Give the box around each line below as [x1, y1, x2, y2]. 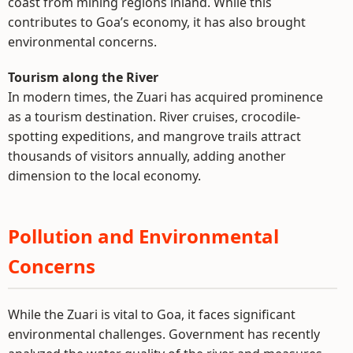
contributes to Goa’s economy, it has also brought [8, 13, 306, 32]
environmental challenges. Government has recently [8, 325, 320, 344]
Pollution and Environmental [8, 223, 279, 250]
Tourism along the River [8, 69, 158, 87]
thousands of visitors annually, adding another [8, 147, 286, 165]
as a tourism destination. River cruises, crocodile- [8, 108, 300, 126]
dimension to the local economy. [8, 167, 201, 185]
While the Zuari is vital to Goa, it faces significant [8, 306, 295, 324]
